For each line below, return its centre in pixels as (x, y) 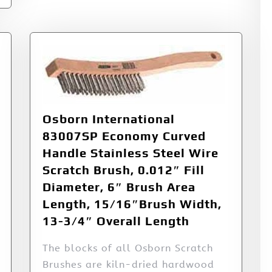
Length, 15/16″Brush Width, (132, 204)
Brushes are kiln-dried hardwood (128, 265)
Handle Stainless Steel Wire (131, 153)
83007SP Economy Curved (124, 136)
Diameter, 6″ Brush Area (119, 187)
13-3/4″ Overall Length (116, 221)
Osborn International (109, 119)
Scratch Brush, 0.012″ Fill (124, 170)
